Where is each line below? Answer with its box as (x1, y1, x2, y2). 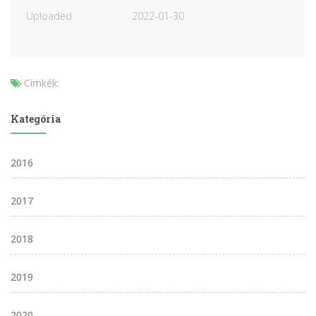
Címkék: (24, 75, 59, 90)
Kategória (11, 111, 61, 126)
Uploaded (26, 8, 72, 23)
